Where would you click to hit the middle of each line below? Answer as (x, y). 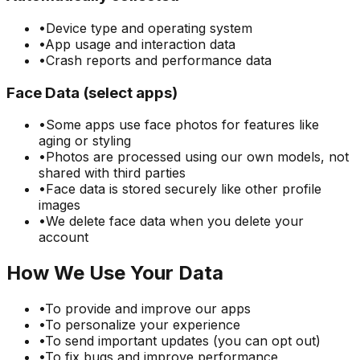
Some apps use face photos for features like (182, 125)
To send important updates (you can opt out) (183, 341)
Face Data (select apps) (92, 92)
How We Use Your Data (115, 273)
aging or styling (85, 141)
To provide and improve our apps (148, 309)
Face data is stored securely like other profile (184, 189)
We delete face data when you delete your (175, 221)
